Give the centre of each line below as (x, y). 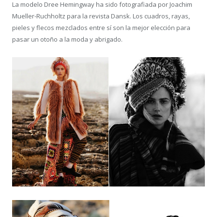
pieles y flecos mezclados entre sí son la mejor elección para (101, 28)
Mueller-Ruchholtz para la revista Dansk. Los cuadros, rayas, (101, 16)
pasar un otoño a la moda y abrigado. (67, 39)
